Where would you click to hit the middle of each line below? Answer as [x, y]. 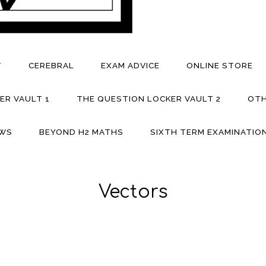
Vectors [133, 192]
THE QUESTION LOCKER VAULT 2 [148, 99]
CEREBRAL [51, 66]
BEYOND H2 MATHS [81, 132]
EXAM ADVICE [130, 66]
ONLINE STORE [219, 66]
